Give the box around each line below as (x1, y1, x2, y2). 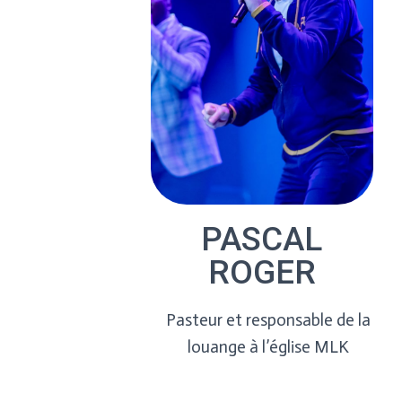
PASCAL (201, 220, 323, 258)
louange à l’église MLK (187, 336, 349, 357)
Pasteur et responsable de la (165, 310, 371, 330)
